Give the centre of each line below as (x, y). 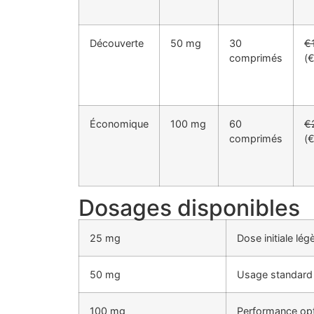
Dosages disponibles (189, 208)
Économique (119, 124)
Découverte (117, 43)
